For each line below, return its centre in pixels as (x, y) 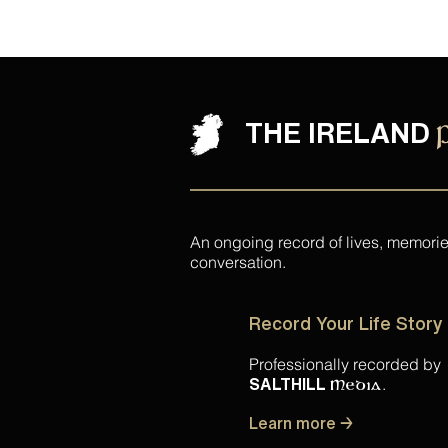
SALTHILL (287, 384)
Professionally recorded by (345, 364)
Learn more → (301, 423)
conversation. (238, 262)
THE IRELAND (337, 132)
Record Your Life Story (346, 323)
